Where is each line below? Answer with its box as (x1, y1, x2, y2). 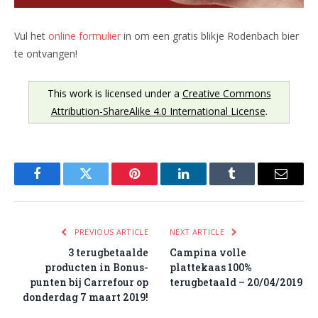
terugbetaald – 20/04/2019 (170, 275, 302, 289)
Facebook (35, 177, 86, 191)
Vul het (14, 28, 48, 43)
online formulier (48, 28, 121, 43)
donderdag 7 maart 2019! (23, 290, 148, 304)
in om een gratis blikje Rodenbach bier (121, 28, 299, 43)
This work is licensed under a (47, 86, 182, 100)
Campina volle (170, 245, 246, 259)
